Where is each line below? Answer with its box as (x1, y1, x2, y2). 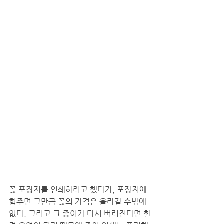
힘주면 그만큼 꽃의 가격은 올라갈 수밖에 (9, 196, 148, 206)
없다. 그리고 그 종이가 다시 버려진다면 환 (9, 208, 151, 218)
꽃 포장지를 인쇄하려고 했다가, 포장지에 (9, 184, 149, 194)
